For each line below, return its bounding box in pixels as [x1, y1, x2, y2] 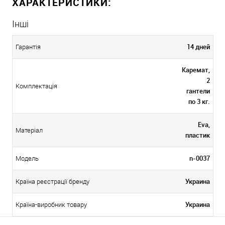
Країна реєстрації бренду [16, 177, 89, 185]
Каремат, [182, 65, 210, 74]
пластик [185, 130, 210, 140]
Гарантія [16, 43, 41, 51]
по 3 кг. [188, 96, 210, 106]
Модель [16, 154, 39, 162]
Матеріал [16, 126, 43, 134]
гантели [186, 86, 210, 95]
